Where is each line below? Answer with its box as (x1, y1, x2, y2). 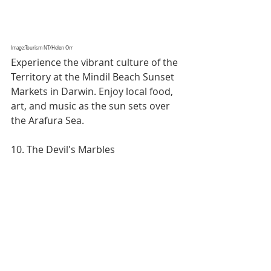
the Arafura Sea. (11, 113, 84, 127)
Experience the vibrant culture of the (11, 55, 180, 69)
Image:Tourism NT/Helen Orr (11, 44, 73, 51)
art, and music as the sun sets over (11, 99, 172, 113)
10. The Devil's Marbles (11, 142, 115, 156)
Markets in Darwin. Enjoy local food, (11, 84, 175, 98)
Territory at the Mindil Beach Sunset (11, 70, 177, 83)
